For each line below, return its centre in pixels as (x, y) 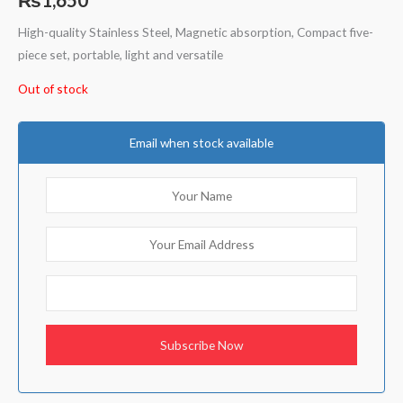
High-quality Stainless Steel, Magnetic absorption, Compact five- (196, 31)
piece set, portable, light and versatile (121, 54)
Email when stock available (201, 143)
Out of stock (53, 89)
